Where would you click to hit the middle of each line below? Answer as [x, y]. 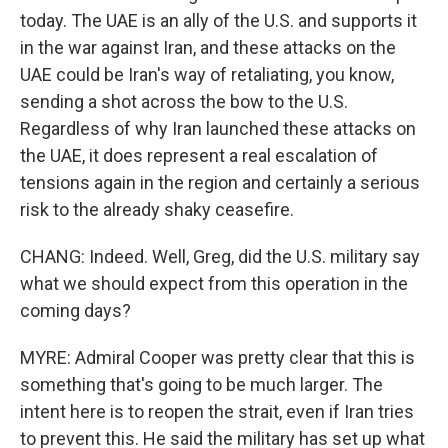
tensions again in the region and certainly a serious [220, 182]
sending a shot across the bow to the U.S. [184, 101]
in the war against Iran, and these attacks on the [208, 47]
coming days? [75, 310]
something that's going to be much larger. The [201, 384]
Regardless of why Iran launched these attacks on [218, 128]
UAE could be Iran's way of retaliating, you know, [207, 74]
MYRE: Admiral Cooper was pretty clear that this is [217, 357]
